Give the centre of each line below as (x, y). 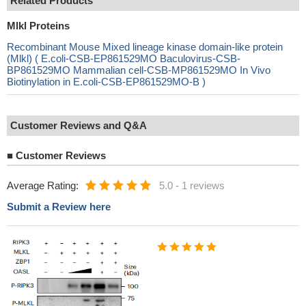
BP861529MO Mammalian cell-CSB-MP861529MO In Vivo (139, 70)
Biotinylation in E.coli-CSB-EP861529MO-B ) (106, 82)
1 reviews (203, 185)
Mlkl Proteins (38, 26)
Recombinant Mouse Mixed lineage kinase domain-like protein (145, 47)
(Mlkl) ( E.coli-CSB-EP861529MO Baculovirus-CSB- (124, 58)
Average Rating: (43, 185)
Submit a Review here (59, 207)
